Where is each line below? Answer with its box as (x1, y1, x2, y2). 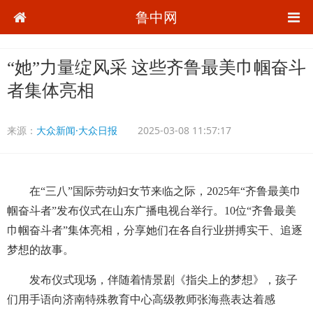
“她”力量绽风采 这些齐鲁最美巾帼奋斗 (7, 58, 306, 77)
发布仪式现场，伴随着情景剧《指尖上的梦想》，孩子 (7, 274, 298, 286)
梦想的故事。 (7, 244, 74, 256)
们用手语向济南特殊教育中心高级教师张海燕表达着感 (7, 293, 275, 305)
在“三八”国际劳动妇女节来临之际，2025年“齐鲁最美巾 (7, 185, 301, 197)
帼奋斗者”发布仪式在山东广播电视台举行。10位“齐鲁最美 (7, 205, 296, 217)
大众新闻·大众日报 (36, 124, 117, 137)
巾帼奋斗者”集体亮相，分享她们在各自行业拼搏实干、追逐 (7, 224, 303, 236)
